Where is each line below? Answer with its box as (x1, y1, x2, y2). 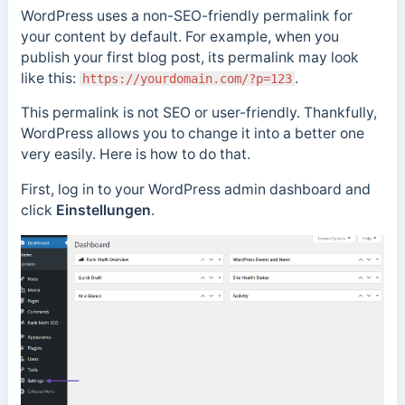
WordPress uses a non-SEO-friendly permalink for (20, 6, 353, 24)
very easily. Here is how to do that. (20, 146, 250, 164)
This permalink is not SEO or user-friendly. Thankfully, (20, 104, 377, 122)
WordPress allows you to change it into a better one (20, 125, 364, 143)
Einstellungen (55, 202, 151, 219)
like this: (20, 69, 80, 87)
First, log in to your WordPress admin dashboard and (20, 181, 371, 198)
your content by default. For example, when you (20, 27, 339, 45)
